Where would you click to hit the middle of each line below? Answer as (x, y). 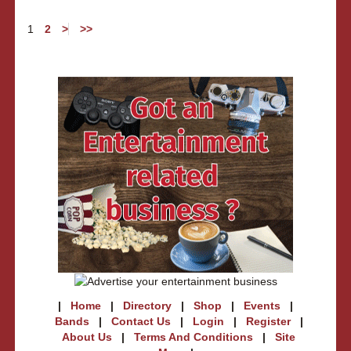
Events (262, 306)
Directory (147, 306)
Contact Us (141, 322)
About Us (87, 337)
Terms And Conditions (194, 337)
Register (268, 322)
